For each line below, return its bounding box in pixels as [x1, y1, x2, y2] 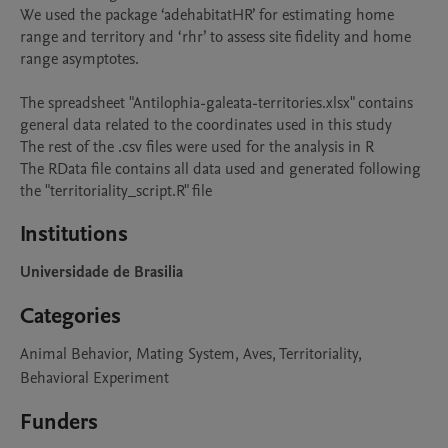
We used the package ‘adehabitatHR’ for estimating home [20, 4, 394, 26]
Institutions [20, 219, 128, 249]
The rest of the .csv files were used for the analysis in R [20, 136, 374, 158]
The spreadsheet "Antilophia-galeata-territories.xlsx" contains [20, 92, 413, 114]
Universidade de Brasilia [20, 261, 183, 283]
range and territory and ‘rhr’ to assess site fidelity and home [20, 26, 411, 48]
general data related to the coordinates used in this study [20, 114, 392, 136]
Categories [20, 301, 121, 331]
